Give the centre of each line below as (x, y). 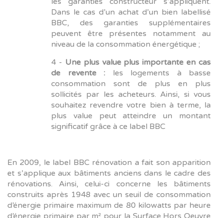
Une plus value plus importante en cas (138, 62)
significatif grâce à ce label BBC (108, 126)
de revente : (78, 73)
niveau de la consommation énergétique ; (126, 44)
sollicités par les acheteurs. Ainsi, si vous (131, 94)
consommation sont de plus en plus (131, 83)
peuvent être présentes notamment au (131, 33)
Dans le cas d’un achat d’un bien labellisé (131, 12)
